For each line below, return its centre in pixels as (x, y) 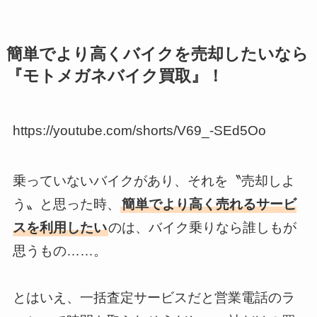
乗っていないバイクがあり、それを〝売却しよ (154, 180)
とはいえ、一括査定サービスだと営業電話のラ (154, 297)
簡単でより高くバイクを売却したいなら (157, 54)
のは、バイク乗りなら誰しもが (202, 227)
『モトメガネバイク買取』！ (115, 76)
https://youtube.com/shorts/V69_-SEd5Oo (139, 131)
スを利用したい (59, 227)
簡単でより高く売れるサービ (209, 204)
